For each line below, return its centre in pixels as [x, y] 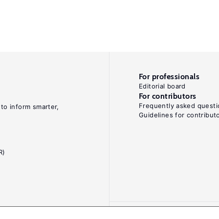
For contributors [168, 96]
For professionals [169, 77]
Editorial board [162, 86]
